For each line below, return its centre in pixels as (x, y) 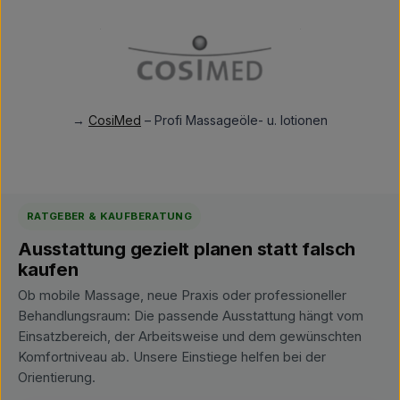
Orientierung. (57, 378)
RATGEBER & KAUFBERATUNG (109, 216)
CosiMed (115, 120)
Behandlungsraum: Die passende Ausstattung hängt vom (191, 316)
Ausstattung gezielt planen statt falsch (187, 249)
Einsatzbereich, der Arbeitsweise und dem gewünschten (190, 337)
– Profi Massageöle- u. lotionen (234, 120)
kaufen (48, 269)
